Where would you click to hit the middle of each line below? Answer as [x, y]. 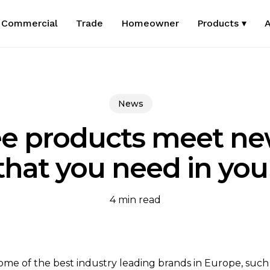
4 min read [135, 199]
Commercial [30, 23]
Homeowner [150, 23]
